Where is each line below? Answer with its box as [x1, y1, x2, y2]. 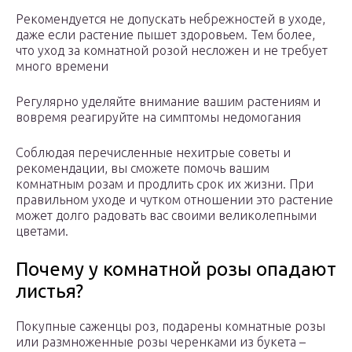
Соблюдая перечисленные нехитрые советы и [16, 145, 291, 160]
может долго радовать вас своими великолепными [16, 208, 317, 223]
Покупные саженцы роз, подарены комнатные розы [16, 319, 325, 334]
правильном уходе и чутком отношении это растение [16, 192, 333, 207]
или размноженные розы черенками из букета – [16, 335, 306, 350]
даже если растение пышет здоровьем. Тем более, [16, 27, 315, 42]
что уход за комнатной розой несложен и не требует [16, 43, 328, 58]
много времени [16, 59, 108, 74]
